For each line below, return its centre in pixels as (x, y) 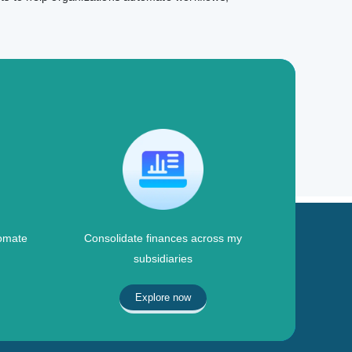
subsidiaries (163, 258)
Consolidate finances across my (163, 238)
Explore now (163, 297)
